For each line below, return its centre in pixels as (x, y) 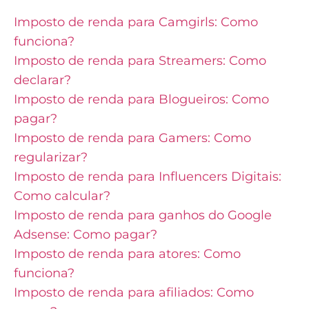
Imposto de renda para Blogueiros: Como (141, 99)
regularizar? (51, 157)
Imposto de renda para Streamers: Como (140, 60)
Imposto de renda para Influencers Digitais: (148, 176)
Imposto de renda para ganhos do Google (143, 215)
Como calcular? (62, 196)
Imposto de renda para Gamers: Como (132, 138)
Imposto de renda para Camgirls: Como (136, 22)
